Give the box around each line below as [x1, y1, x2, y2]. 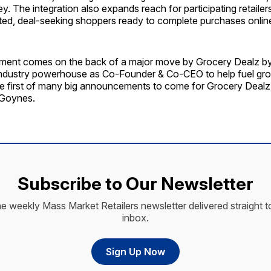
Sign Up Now [106, 245, 165, 258]
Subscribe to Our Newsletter [18, 172, 253, 194]
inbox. [122, 211, 149, 224]
